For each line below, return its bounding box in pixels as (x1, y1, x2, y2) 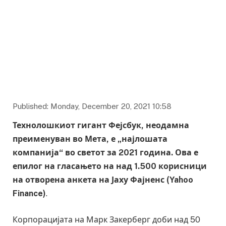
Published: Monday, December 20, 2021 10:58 (13, 102, 172, 111)
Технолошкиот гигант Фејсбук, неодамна (13, 121, 189, 131)
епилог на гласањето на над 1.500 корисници (13, 161, 207, 172)
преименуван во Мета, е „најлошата (13, 134, 167, 144)
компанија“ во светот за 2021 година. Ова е (13, 148, 198, 158)
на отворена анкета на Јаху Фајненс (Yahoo (13, 175, 193, 185)
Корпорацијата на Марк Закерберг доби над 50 (13, 214, 200, 224)
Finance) (13, 189, 46, 199)
